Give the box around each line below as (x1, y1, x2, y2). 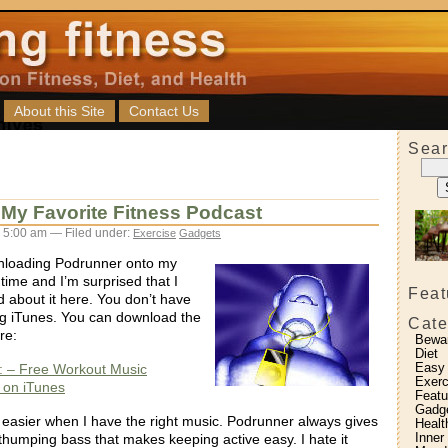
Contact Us (129, 103, 199, 119)
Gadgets (179, 227, 221, 239)
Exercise (133, 227, 176, 239)
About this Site (14, 103, 105, 119)
